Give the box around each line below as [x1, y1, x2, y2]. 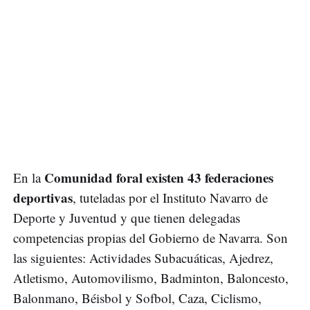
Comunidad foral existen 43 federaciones [44, 168, 273, 188]
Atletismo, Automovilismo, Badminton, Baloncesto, [13, 269, 289, 287]
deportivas [13, 188, 73, 208]
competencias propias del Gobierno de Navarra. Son [13, 229, 288, 247]
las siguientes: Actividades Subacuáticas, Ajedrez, [13, 249, 273, 267]
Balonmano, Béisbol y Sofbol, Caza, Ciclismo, [13, 289, 262, 307]
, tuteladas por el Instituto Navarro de [73, 189, 268, 207]
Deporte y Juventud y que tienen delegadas [13, 209, 240, 227]
